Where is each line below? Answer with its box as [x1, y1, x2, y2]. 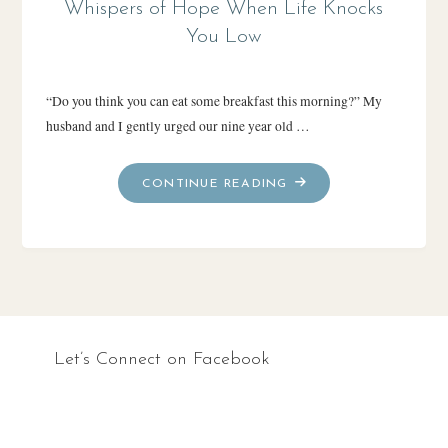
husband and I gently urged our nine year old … [45, 116, 310, 135]
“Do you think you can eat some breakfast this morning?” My [45, 91, 382, 110]
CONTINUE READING [142, 177, 288, 190]
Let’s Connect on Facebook [54, 351, 270, 368]
